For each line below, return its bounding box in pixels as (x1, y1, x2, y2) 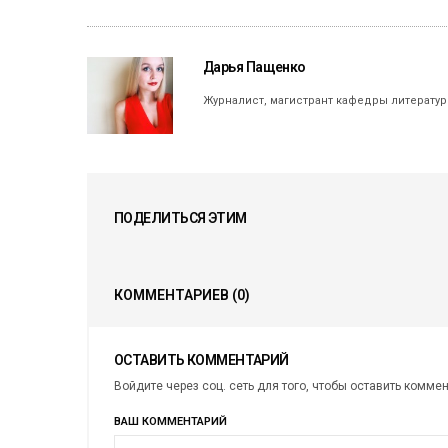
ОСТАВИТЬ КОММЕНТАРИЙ (114, 351, 289, 368)
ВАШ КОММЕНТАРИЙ (114, 414, 227, 428)
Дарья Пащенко (203, 58, 306, 75)
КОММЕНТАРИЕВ (114, 286, 232, 303)
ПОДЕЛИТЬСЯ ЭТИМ (114, 209, 247, 226)
